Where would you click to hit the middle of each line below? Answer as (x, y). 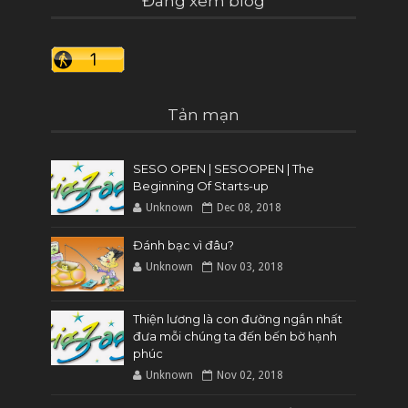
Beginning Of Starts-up (201, 185)
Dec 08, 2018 (250, 207)
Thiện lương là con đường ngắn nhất (238, 318)
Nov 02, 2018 (250, 375)
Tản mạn (204, 114)
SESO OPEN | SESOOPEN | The (224, 168)
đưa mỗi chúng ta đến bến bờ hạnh (235, 336)
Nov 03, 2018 (250, 266)
